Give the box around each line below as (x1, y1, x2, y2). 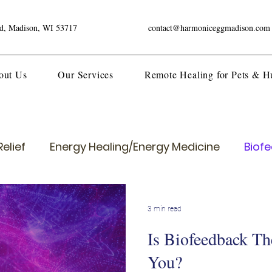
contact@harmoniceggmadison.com (148, 22, 270, 33)
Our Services (58, 68, 114, 81)
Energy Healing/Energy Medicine (50, 139, 220, 154)
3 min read (148, 205, 182, 213)
